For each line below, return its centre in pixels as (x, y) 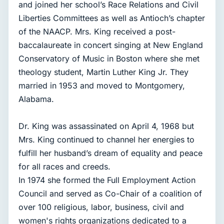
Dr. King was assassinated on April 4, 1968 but (106, 126)
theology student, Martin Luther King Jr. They (103, 72)
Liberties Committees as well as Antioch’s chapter (112, 18)
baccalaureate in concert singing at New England (111, 45)
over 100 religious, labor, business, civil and (101, 207)
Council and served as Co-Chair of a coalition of (110, 194)
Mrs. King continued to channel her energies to (106, 140)
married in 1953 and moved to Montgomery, (102, 86)
